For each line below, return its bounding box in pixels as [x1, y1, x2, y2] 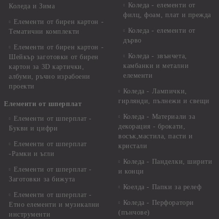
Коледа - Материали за [123, 112, 196, 120]
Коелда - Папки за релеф [123, 183, 202, 191]
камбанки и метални [123, 62, 189, 69]
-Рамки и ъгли [9, 150, 55, 157]
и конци [118, 167, 144, 175]
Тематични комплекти [9, 27, 80, 35]
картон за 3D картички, [9, 63, 85, 70]
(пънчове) [118, 208, 151, 216]
